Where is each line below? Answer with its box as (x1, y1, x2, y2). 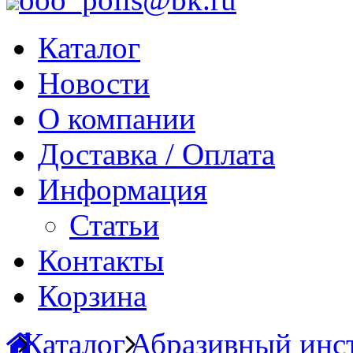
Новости (38, 66, 150, 100)
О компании (38, 102, 195, 136)
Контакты (38, 243, 164, 277)
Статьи (69, 208, 159, 242)
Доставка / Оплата (38, 137, 275, 171)
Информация (38, 173, 207, 206)
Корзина (38, 279, 147, 313)
